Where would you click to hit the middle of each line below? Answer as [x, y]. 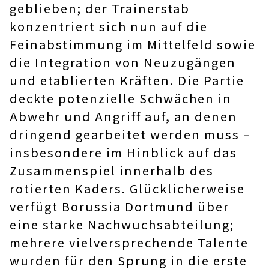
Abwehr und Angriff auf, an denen [123, 116]
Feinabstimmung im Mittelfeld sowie [133, 44]
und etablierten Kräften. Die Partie [127, 80]
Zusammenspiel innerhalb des [112, 171]
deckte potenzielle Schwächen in [121, 98]
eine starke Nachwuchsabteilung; [122, 225]
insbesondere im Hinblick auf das [123, 153]
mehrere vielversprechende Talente [129, 243]
